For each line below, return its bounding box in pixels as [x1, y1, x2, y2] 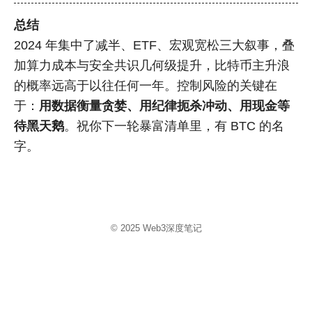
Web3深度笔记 [142, 223, 202, 234]
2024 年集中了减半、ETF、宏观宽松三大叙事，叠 [14, 38, 295, 53]
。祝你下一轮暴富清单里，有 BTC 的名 [64, 119, 284, 134]
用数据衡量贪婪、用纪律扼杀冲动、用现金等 [39, 99, 290, 114]
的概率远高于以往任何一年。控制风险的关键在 [14, 79, 277, 93]
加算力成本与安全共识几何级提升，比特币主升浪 [14, 58, 290, 73]
